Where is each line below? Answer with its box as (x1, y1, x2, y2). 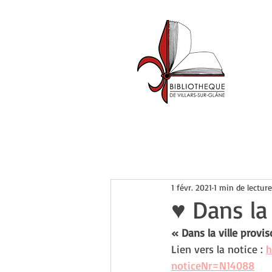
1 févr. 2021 (171, 182, 212, 192)
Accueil (118, 143, 148, 156)
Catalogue (164, 143, 207, 156)
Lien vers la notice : (171, 242, 263, 256)
